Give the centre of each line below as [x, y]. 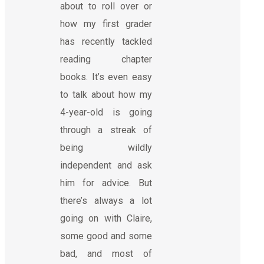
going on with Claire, [106, 218]
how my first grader [106, 24]
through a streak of [106, 130]
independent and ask [106, 165]
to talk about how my [106, 94]
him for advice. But [106, 183]
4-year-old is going [106, 112]
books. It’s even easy [106, 77]
